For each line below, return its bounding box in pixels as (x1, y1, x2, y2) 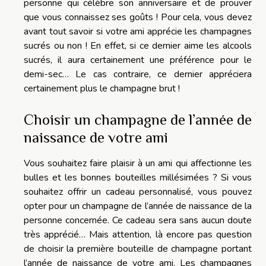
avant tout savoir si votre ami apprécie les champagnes (24, 25, 252, 39)
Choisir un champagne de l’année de (24, 110, 252, 128)
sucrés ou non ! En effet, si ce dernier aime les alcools (24, 39, 252, 53)
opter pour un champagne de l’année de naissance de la (24, 199, 252, 213)
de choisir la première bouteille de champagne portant (24, 242, 252, 255)
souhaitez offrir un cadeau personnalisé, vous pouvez (24, 185, 252, 198)
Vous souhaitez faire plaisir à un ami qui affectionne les (24, 156, 252, 170)
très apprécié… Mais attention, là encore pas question (24, 227, 252, 241)
